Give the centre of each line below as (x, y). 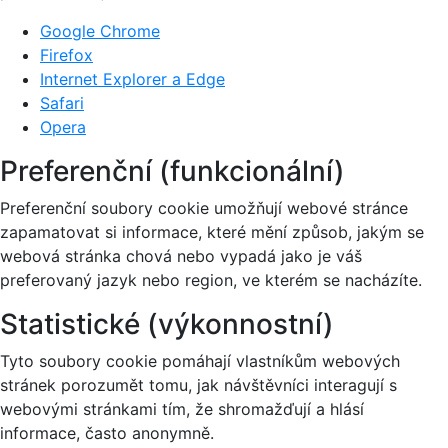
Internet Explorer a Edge (132, 79)
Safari (62, 103)
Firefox (66, 55)
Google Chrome (100, 31)
